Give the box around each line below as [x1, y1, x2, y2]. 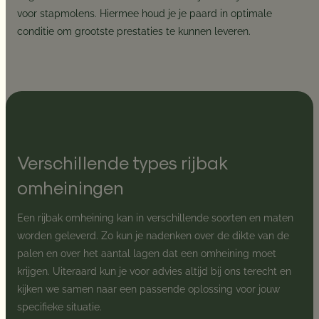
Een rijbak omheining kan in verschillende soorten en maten [17, 212, 294, 224]
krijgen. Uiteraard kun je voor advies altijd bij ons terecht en [17, 266, 292, 278]
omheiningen [17, 176, 125, 199]
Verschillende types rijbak [17, 151, 228, 174]
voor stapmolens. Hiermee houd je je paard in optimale [17, 7, 273, 19]
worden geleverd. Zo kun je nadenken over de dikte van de [17, 230, 290, 242]
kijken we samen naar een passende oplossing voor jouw [17, 283, 281, 296]
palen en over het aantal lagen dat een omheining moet [17, 248, 277, 260]
